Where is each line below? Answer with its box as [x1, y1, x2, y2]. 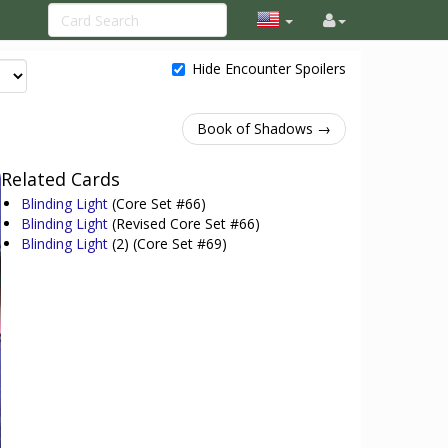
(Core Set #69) [128, 234, 227, 253]
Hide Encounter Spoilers [192, 59, 346, 78]
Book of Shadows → [197, 119, 331, 138]
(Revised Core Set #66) [111, 214, 260, 233]
